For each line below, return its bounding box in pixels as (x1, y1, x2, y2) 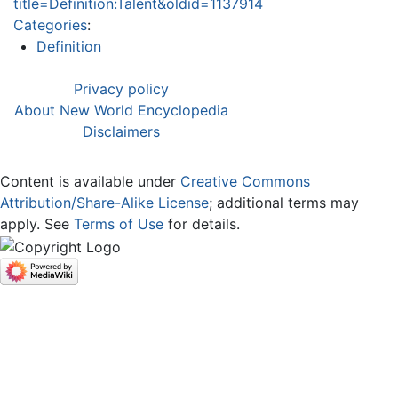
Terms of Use (74, 215, 163, 234)
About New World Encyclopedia (14, 101, 228, 120)
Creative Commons (180, 172, 310, 191)
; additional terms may (209, 194, 359, 212)
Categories (13, 16, 87, 35)
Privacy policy (74, 80, 169, 99)
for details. (163, 215, 240, 234)
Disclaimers (83, 123, 160, 141)
